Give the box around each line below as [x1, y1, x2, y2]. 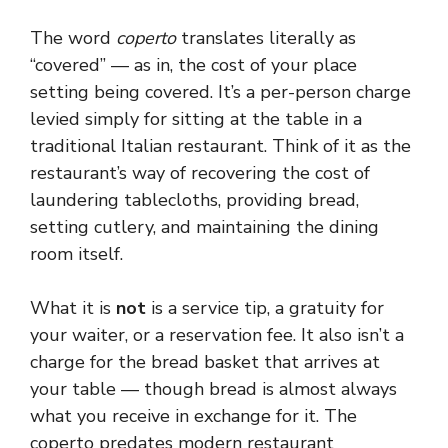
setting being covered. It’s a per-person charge [30, 80, 411, 104]
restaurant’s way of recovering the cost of [30, 161, 370, 185]
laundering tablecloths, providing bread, [30, 188, 359, 212]
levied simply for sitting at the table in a [30, 107, 362, 131]
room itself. [30, 242, 123, 266]
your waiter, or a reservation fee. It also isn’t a [30, 323, 404, 347]
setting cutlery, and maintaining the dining [30, 215, 379, 239]
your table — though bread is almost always [30, 377, 397, 401]
